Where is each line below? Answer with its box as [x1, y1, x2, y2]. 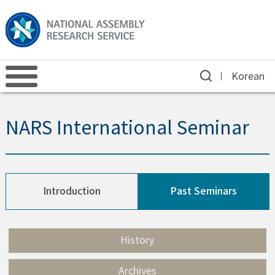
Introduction [42, 186, 101, 197]
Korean [231, 71, 265, 82]
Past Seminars [169, 186, 237, 197]
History [120, 235, 155, 246]
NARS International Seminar [5, 118, 249, 139]
